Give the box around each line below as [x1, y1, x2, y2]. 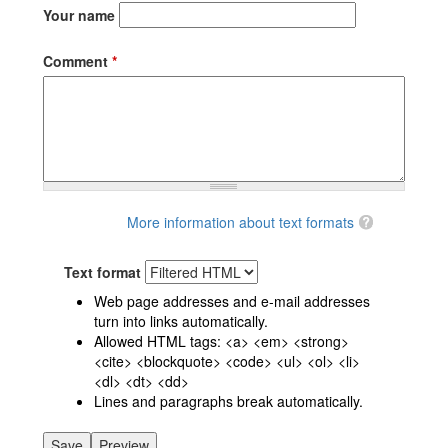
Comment [42, 50, 112, 71]
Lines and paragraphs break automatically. [93, 390, 363, 411]
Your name [42, 4, 115, 25]
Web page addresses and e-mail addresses [93, 290, 370, 311]
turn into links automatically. [93, 310, 268, 331]
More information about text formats [126, 211, 354, 232]
